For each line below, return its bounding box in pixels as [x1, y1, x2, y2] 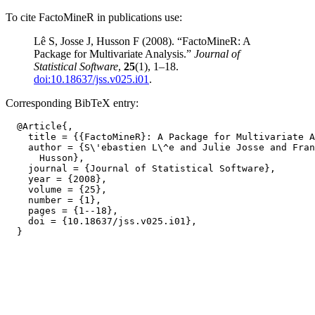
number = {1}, [6, 195, 101, 205]
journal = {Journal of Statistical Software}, [6, 163, 276, 174]
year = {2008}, [6, 174, 107, 184]
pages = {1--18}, [6, 205, 118, 216]
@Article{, [6, 121, 73, 131]
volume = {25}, [6, 184, 107, 195]
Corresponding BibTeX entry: [6, 97, 139, 109]
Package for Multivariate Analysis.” [34, 48, 194, 60]
